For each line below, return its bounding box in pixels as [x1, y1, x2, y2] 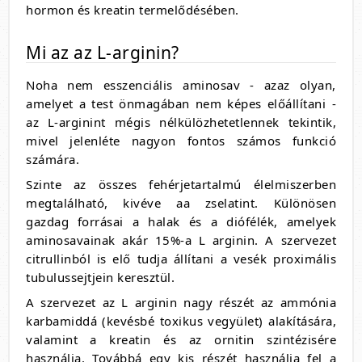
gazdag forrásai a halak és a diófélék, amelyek [26, 213, 336, 229]
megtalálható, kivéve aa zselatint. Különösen [26, 195, 336, 211]
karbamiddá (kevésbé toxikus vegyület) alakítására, [26, 313, 336, 329]
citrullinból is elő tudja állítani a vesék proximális [26, 250, 336, 267]
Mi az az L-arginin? [26, 41, 179, 64]
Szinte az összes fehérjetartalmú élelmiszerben [26, 176, 336, 192]
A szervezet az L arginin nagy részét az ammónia [26, 294, 336, 310]
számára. [26, 151, 79, 167]
